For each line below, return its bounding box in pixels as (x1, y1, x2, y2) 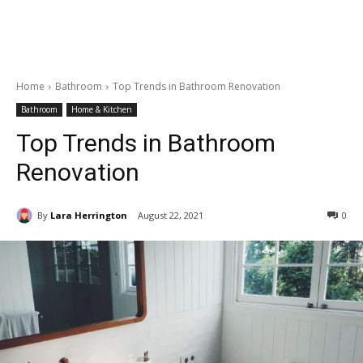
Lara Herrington (50, 208, 127, 221)
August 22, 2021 (138, 209, 203, 222)
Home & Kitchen (71, 104, 132, 115)
